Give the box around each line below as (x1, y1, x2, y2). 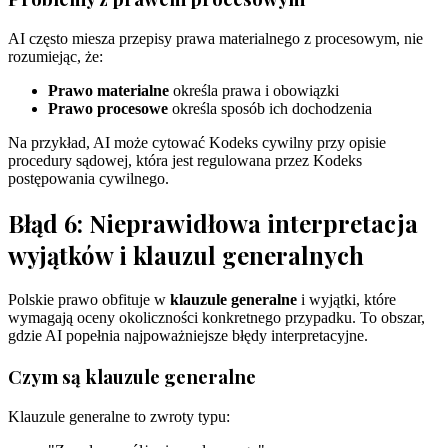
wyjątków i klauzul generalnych (8, 239, 364, 272)
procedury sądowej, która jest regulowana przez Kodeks (8, 151, 362, 169)
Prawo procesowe (48, 99, 168, 117)
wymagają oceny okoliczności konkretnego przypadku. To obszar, (8, 309, 425, 327)
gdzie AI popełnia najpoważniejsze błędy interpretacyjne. (8, 327, 368, 345)
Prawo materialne (48, 81, 169, 99)
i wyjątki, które (297, 291, 396, 309)
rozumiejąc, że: (8, 47, 103, 65)
